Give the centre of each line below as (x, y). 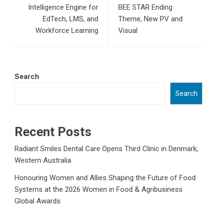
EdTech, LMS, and (70, 19)
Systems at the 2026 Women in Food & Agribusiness (99, 190)
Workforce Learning (67, 31)
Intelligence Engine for (63, 8)
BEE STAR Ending (145, 8)
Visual (128, 31)
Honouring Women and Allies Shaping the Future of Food (105, 178)
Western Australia (43, 161)
